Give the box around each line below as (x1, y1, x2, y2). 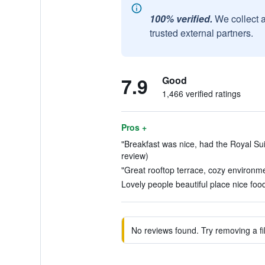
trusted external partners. (149, 26, 253, 40)
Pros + (121, 121, 147, 133)
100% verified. (149, 12, 212, 25)
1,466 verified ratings (161, 88, 241, 99)
